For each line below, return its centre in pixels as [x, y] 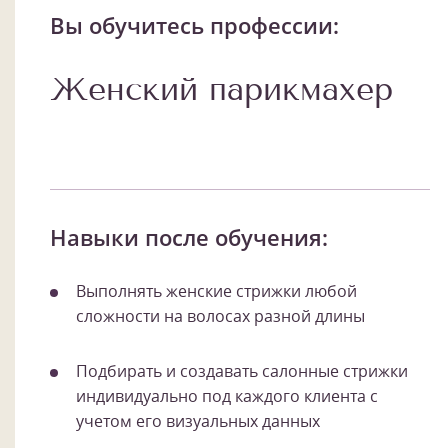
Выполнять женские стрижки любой [216, 290]
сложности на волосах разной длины [220, 315]
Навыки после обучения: [189, 236]
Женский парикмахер [221, 88]
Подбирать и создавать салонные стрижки [242, 370]
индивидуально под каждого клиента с [227, 395]
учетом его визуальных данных [198, 420]
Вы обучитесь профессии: [194, 24]
